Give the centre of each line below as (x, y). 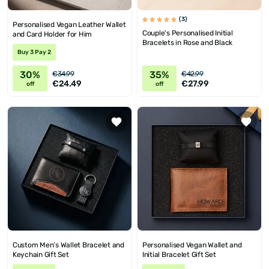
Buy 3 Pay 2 (34, 53)
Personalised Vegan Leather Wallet (69, 25)
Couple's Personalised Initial (188, 33)
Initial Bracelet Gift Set (179, 255)
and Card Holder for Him (53, 35)
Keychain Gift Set (41, 255)
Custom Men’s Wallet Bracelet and (68, 245)
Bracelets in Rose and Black (188, 43)
